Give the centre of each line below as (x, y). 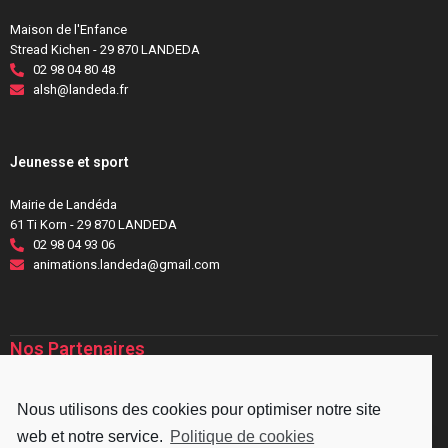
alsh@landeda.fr (80, 89)
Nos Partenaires (77, 348)
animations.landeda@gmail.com (126, 264)
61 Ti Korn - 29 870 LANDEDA (93, 224)
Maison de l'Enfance (68, 29)
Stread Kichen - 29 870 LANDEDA (105, 49)
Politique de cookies (242, 436)
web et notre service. (92, 436)
